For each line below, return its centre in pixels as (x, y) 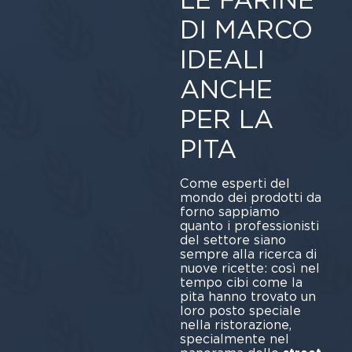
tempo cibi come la (241, 283)
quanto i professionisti (249, 226)
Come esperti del (235, 184)
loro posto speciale (240, 311)
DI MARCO (246, 30)
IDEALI (222, 60)
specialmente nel (234, 339)
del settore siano (233, 240)
